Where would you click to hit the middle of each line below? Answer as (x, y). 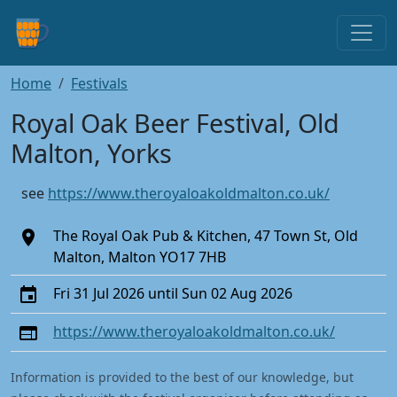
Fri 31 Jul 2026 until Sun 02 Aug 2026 (173, 293)
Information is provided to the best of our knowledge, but (182, 377)
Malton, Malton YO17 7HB (140, 257)
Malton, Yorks (91, 153)
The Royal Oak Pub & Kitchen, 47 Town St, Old (206, 236)
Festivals (99, 83)
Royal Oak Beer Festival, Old (175, 123)
